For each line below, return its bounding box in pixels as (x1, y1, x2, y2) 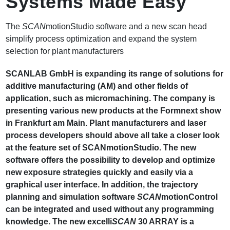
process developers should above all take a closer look (6, 131, 220, 140)
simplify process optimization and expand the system (6, 34, 197, 44)
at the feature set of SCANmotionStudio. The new (6, 143, 197, 152)
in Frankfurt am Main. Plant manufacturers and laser (6, 119, 207, 128)
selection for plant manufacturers (6, 47, 124, 56)
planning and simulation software (6, 193, 138, 202)
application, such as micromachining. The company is (6, 94, 216, 103)
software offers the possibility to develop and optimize (6, 156, 216, 165)
